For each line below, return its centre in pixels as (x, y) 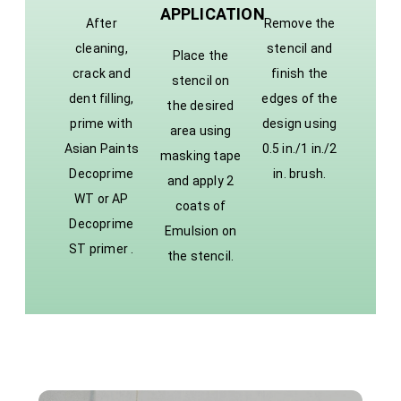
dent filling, (102, 98)
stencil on (200, 80)
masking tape (200, 155)
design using (299, 123)
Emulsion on (200, 230)
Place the (200, 55)
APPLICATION (212, 13)
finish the (300, 73)
